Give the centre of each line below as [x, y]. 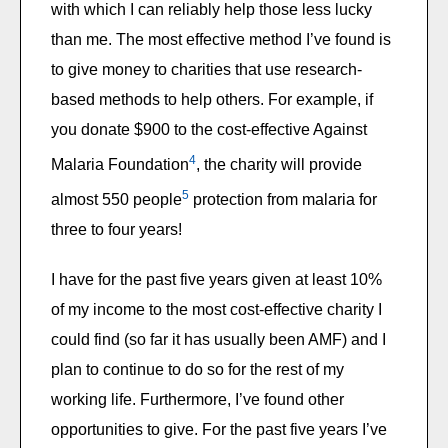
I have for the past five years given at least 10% [216, 280]
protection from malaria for [283, 200]
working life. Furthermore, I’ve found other [197, 400]
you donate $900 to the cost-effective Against [209, 129]
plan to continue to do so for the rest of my [197, 370]
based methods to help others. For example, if [212, 99]
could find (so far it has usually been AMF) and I [218, 340]
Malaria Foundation [120, 164]
